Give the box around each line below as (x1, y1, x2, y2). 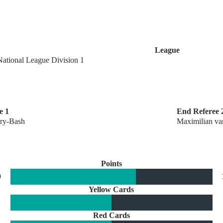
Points (101, 159, 122, 168)
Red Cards (93, 211, 130, 220)
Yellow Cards (89, 185, 134, 194)
